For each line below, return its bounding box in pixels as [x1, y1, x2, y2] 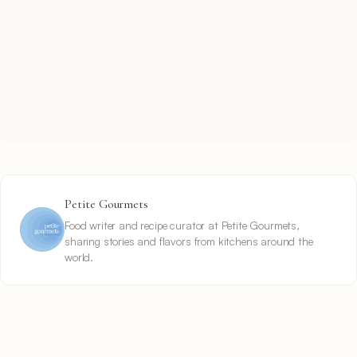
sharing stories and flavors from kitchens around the [65, 233, 313, 248]
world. [65, 249, 94, 264]
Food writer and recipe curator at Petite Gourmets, [65, 218, 300, 232]
